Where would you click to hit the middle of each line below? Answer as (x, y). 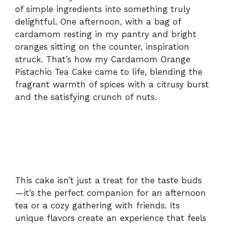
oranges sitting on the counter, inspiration (102, 47)
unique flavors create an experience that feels (111, 218)
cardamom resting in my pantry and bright (106, 34)
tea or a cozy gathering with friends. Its (97, 205)
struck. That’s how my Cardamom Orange (103, 60)
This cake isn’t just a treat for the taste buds (108, 180)
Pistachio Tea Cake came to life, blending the (109, 72)
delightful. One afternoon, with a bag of (98, 22)
